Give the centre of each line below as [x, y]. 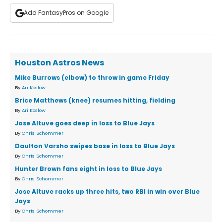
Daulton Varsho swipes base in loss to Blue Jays [95, 146]
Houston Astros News [59, 63]
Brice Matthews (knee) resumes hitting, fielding [95, 101]
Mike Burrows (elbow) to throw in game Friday [92, 78]
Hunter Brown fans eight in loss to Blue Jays [88, 169]
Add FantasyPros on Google [66, 13]
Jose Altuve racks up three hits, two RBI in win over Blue [107, 192]
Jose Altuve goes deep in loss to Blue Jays [85, 123]
